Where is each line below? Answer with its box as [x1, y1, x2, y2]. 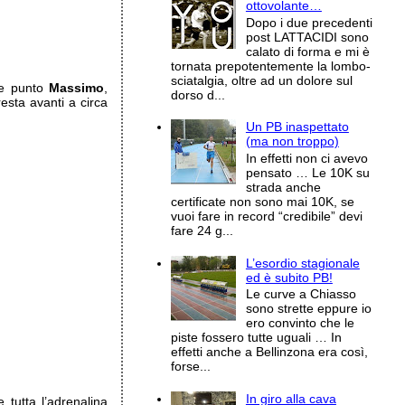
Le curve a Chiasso [245, 287, 356, 302]
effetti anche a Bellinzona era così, [171, 344, 369, 360]
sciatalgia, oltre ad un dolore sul [171, 72, 353, 88]
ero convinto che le [245, 316, 354, 331]
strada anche [245, 179, 321, 194]
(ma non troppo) [245, 134, 339, 149]
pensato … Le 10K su [245, 165, 370, 180]
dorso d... [171, 87, 226, 102]
